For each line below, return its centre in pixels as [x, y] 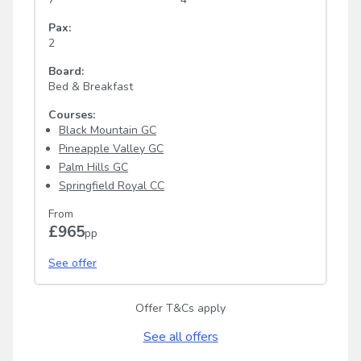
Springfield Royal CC [112, 186]
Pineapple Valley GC [111, 149]
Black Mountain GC [108, 131]
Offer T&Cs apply [180, 309]
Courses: [72, 115]
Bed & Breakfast [91, 87]
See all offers [180, 337]
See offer [73, 263]
